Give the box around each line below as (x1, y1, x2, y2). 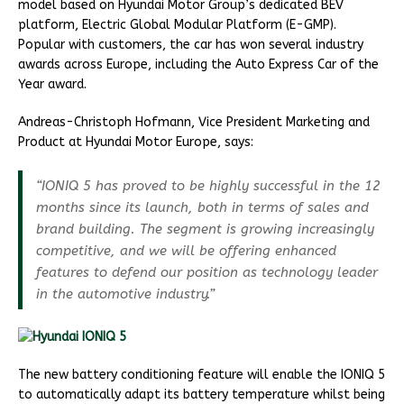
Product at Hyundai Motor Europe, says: (18, 134, 253, 151)
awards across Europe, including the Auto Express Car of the (18, 57, 379, 73)
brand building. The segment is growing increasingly (36, 221, 374, 238)
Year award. (18, 77, 87, 93)
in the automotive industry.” (36, 286, 215, 303)
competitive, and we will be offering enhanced (36, 243, 336, 260)
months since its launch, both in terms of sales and (36, 199, 369, 216)
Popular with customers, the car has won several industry (18, 37, 363, 53)
